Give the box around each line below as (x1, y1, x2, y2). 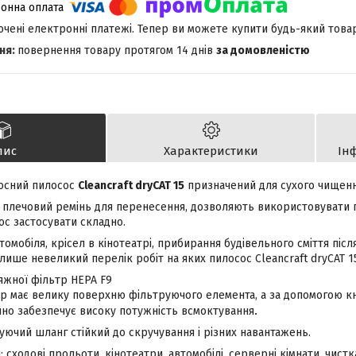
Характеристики (164, 144, 258, 159)
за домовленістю (216, 44, 310, 58)
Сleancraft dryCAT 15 (78, 179, 184, 193)
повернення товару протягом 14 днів (17, 44, 216, 58)
